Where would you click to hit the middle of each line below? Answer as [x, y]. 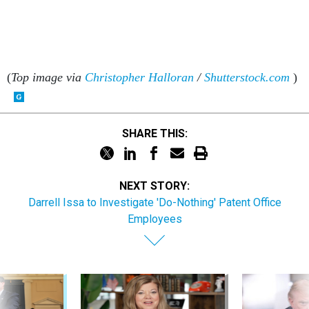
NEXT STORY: [154, 186]
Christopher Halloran [139, 77]
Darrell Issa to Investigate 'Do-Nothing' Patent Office [154, 202]
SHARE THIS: [158, 134]
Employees [154, 219]
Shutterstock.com [247, 77]
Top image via [48, 77]
